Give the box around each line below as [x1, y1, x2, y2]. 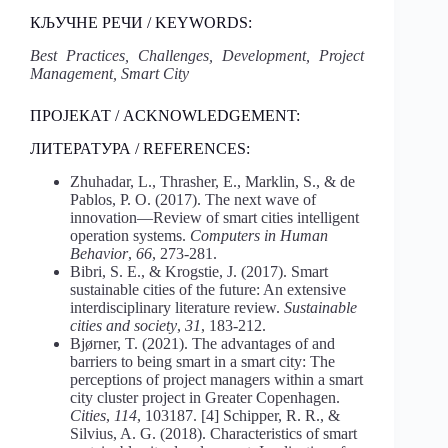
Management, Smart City [30, 65, 189, 83]
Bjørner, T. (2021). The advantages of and [70, 334, 335, 352]
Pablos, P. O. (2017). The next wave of [70, 190, 316, 208]
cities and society [70, 316, 177, 334]
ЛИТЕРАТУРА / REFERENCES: [30, 139, 250, 157]
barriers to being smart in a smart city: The [70, 352, 335, 370]
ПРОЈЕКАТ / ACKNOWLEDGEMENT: [30, 107, 300, 125]
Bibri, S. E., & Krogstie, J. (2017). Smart [70, 262, 328, 280]
